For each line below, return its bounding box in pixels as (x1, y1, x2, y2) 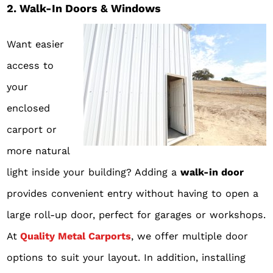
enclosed (7, 102, 51, 114)
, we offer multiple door (131, 230, 249, 242)
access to (7, 59, 54, 71)
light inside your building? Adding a (7, 166, 181, 178)
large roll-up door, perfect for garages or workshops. (7, 208, 266, 221)
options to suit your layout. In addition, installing (7, 251, 246, 263)
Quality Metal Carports (20, 230, 132, 242)
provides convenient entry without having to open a (7, 187, 259, 199)
